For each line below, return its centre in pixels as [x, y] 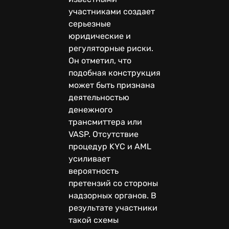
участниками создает [112, 11]
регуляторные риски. [111, 48]
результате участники [113, 208]
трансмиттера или [105, 122]
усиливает [89, 158]
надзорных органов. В [112, 195]
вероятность [94, 171]
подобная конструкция [114, 73]
